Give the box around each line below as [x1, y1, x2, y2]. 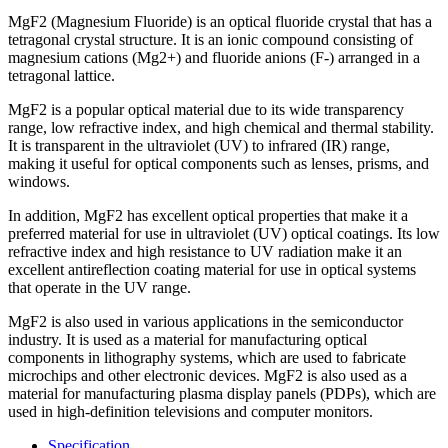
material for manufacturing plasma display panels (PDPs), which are [8, 384, 436, 402]
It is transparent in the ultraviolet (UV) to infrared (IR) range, [8, 136, 390, 154]
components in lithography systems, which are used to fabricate [8, 348, 406, 366]
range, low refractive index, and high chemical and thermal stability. [8, 118, 434, 136]
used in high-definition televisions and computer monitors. [8, 402, 373, 420]
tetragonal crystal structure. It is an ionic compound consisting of [8, 30, 413, 48]
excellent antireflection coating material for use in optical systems [8, 260, 416, 278]
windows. [8, 172, 70, 190]
